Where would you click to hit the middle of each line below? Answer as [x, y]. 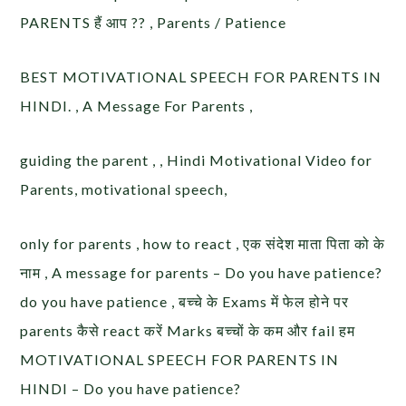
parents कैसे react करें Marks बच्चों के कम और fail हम [188, 331]
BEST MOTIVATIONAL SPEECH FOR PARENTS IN [201, 77]
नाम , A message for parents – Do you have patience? [202, 273]
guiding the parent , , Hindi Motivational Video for [197, 160]
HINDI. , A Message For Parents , [137, 106]
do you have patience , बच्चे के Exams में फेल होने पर [185, 302]
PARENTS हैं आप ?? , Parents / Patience [154, 23]
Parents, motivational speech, [124, 189]
